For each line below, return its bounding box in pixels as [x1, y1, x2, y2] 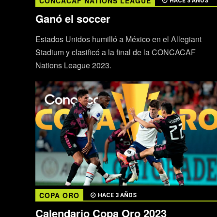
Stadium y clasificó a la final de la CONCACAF [35, 46, 196, 58]
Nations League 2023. [35, 59, 111, 71]
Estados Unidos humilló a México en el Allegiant [35, 33, 201, 45]
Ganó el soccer [35, 10, 110, 26]
